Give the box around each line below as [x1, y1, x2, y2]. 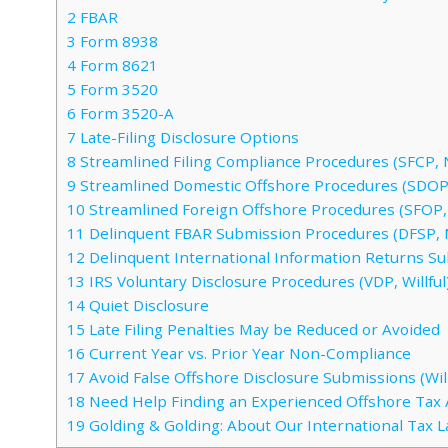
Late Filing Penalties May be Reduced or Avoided [85, 319, 440, 340]
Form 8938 [76, 31, 158, 52]
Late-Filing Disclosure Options [76, 127, 299, 148]
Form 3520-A [76, 103, 174, 124]
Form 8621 [76, 55, 158, 76]
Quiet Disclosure [85, 295, 209, 316]
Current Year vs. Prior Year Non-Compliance [85, 343, 411, 364]
